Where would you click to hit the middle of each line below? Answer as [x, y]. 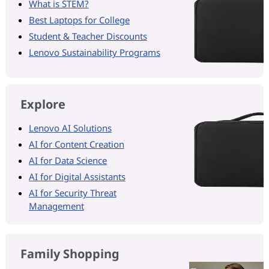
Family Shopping [70, 253]
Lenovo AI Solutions [70, 128]
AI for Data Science [68, 160]
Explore [43, 104]
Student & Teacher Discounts [88, 36]
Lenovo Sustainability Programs [94, 52]
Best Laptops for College [79, 20]
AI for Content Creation [76, 144]
